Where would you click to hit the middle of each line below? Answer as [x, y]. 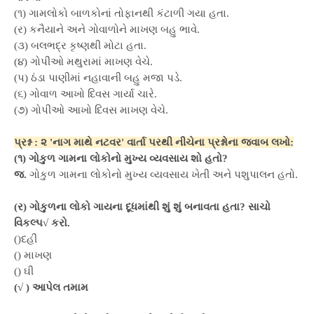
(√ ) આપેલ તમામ [51, 287]
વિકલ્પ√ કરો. [42, 223]
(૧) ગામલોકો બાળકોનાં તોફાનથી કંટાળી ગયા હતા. [122, 13]
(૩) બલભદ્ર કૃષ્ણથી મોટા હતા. [80, 46]
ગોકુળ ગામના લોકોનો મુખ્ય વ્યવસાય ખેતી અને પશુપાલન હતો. [164, 175]
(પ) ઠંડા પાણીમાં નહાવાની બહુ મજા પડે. [98, 78]
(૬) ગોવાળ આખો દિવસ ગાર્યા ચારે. [86, 94]
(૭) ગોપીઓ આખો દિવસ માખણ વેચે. [91, 110]
